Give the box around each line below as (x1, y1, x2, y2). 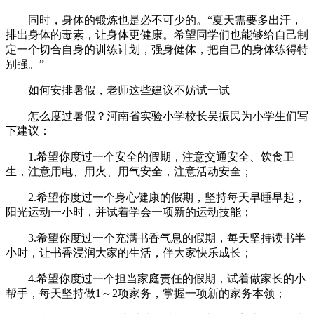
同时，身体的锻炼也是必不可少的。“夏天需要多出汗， (6, 14, 302, 27)
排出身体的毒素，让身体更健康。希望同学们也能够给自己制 (6, 29, 308, 41)
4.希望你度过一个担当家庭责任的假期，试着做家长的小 (6, 273, 306, 285)
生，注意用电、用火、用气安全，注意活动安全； (6, 165, 252, 178)
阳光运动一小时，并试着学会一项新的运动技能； (6, 206, 252, 219)
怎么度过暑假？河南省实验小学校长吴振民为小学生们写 (6, 110, 308, 123)
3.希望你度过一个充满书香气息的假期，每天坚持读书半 (6, 232, 306, 245)
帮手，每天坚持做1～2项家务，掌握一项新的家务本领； (6, 287, 286, 300)
